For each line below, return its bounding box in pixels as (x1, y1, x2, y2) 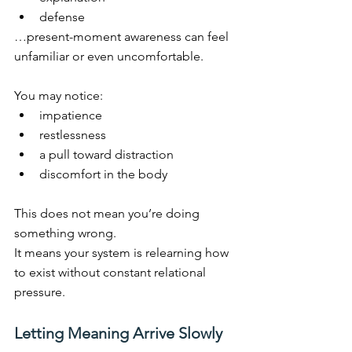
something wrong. (14, 225, 116, 240)
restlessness (39, 126, 106, 142)
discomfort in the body (39, 166, 167, 181)
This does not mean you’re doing (14, 205, 203, 221)
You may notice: (14, 87, 103, 103)
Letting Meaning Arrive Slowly (14, 323, 222, 343)
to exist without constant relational (14, 264, 209, 280)
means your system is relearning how (21, 244, 232, 260)
